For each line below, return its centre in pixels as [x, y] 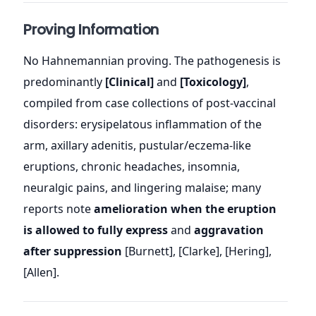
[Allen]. [41, 272]
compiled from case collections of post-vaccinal [150, 103]
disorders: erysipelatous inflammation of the [142, 124]
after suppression [73, 251]
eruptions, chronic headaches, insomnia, [132, 166]
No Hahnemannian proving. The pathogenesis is [152, 60]
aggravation [229, 230]
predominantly [64, 81]
